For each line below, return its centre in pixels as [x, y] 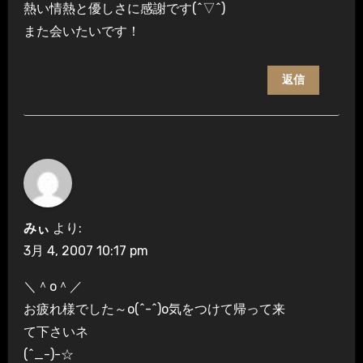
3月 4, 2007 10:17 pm [85, 251]
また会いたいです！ [81, 31]
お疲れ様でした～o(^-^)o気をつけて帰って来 [154, 310]
